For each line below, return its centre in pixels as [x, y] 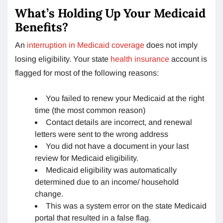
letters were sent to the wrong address [102, 134]
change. [49, 194]
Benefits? [42, 27]
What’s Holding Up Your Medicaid [110, 13]
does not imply [172, 45]
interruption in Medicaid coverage [86, 45]
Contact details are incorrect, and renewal [119, 122]
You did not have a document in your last [117, 146]
